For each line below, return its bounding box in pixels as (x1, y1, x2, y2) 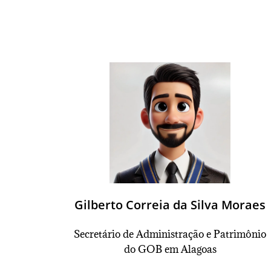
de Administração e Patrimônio (120, 227, 267, 241)
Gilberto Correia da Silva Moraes (74, 197, 266, 213)
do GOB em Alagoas (123, 243, 217, 256)
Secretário (74, 227, 121, 241)
